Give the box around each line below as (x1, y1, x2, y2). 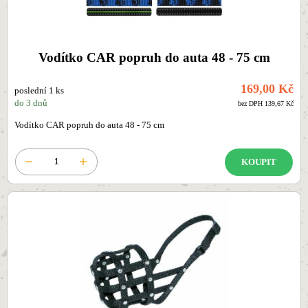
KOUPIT (241, 157, 276, 167)
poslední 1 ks (14, 86, 64, 96)
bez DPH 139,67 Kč (238, 100, 294, 108)
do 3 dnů (14, 98, 47, 109)
